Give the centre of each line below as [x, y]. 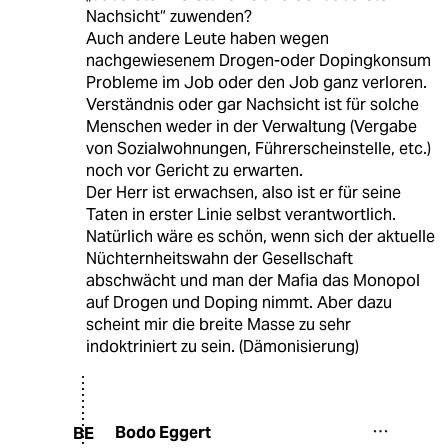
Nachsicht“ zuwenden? [168, 17]
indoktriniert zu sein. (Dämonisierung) [222, 347]
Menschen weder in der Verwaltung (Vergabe [251, 127]
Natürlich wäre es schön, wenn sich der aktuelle [260, 237]
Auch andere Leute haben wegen [207, 39]
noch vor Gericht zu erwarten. [194, 171]
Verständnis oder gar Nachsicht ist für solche [252, 105]
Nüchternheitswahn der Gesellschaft [219, 259]
